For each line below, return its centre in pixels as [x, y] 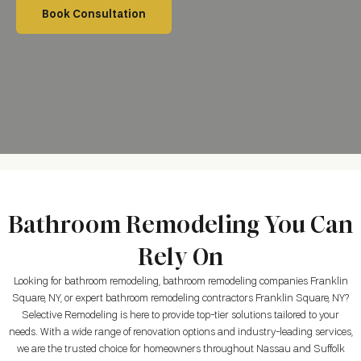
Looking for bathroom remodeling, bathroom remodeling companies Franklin [180, 281]
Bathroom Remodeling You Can [180, 224]
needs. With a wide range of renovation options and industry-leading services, [180, 332]
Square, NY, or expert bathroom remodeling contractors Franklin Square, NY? [180, 298]
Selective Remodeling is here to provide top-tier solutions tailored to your [180, 315]
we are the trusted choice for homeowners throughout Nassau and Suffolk [180, 349]
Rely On [180, 257]
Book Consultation [94, 15]
